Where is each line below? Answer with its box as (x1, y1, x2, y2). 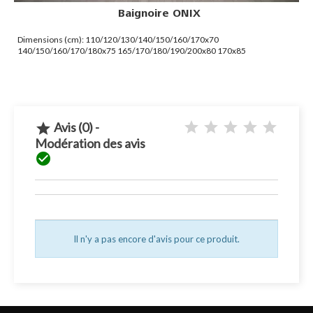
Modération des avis (35, 136, 150, 152)
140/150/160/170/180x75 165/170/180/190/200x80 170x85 (17, 45, 246, 57)
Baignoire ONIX (117, 8, 201, 20)
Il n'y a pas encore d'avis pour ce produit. (73, 233, 240, 245)
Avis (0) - (52, 119, 99, 135)
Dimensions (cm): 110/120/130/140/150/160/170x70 (17, 34, 219, 45)
